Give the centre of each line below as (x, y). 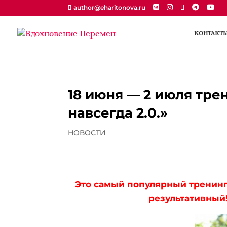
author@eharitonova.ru (110, 7)
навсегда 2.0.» (118, 113)
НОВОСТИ (87, 133)
